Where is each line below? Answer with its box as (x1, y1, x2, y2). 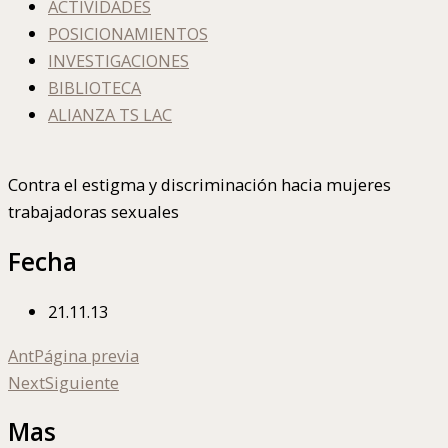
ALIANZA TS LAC (48, 102, 172, 126)
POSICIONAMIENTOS (48, 21, 208, 45)
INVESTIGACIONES (48, 48, 189, 72)
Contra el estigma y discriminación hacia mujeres (8, 173, 391, 197)
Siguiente (45, 370, 119, 394)
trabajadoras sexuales (8, 200, 179, 224)
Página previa (34, 343, 139, 367)
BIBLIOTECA (48, 75, 141, 99)
